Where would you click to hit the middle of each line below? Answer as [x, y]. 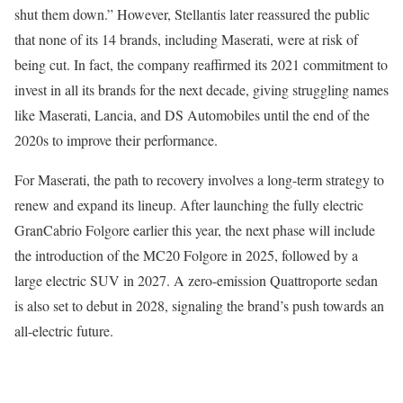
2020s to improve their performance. [116, 140]
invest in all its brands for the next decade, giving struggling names [201, 90]
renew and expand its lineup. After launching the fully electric [189, 205]
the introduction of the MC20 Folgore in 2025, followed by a [186, 255]
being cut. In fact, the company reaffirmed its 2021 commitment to [201, 64]
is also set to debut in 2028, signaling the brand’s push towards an [199, 305]
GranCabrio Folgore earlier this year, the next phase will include [195, 230]
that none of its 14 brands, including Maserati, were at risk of [186, 39]
